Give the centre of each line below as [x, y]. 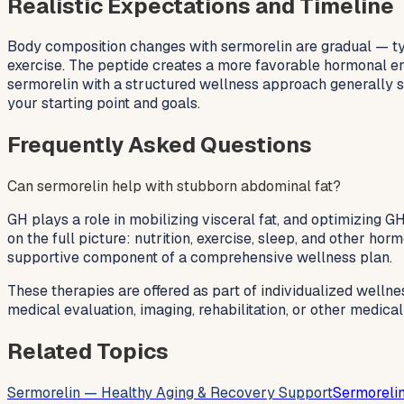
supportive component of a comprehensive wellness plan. [200, 258]
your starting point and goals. [104, 104]
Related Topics [88, 352]
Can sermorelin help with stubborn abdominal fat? [174, 187]
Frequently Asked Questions [160, 145]
